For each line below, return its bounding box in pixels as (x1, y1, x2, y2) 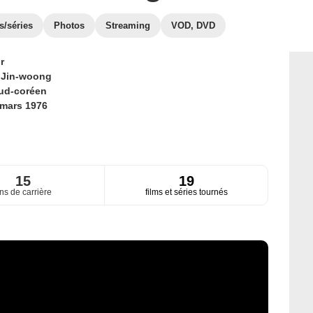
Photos (54, 20, 85, 31)
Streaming (105, 20, 150, 31)
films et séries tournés (145, 187, 228, 198)
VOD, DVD (171, 20, 215, 31)
